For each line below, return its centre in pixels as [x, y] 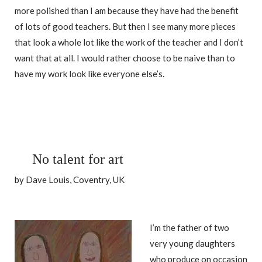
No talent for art [78, 159]
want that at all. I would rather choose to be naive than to [125, 58]
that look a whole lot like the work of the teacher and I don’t [129, 42]
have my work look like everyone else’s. [89, 74]
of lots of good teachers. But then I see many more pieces [125, 27]
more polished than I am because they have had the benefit [127, 11]
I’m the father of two [189, 228]
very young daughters [192, 244]
